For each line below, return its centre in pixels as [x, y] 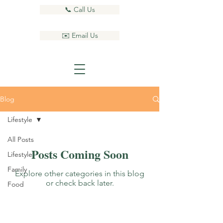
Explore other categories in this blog [80, 173]
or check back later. [80, 183]
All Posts [21, 139]
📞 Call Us [80, 9]
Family [17, 169]
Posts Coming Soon [80, 154]
